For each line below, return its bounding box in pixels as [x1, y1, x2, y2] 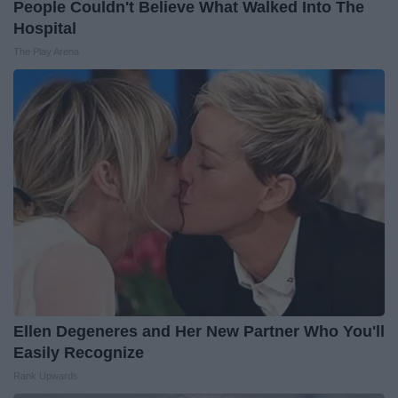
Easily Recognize [13, 344, 144, 362]
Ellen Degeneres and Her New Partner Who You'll [13, 322, 385, 341]
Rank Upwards [13, 370, 78, 382]
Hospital [13, 20, 76, 38]
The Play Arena [13, 46, 79, 58]
